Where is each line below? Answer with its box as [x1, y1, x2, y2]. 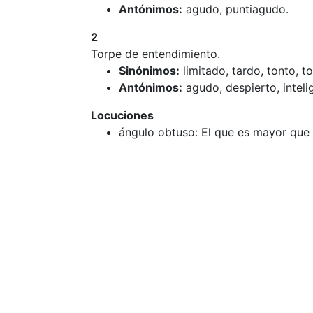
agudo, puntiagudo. [182, 2, 289, 16]
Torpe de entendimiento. [91, 47, 220, 61]
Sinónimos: [119, 64, 180, 78]
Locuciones [91, 108, 154, 122]
